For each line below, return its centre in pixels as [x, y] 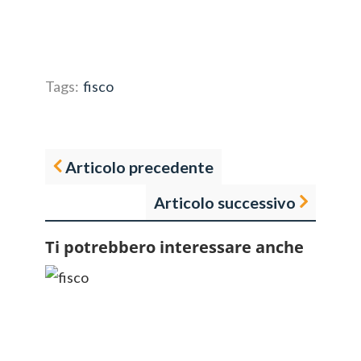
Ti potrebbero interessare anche [174, 247]
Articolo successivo [225, 202]
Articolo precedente [139, 167]
